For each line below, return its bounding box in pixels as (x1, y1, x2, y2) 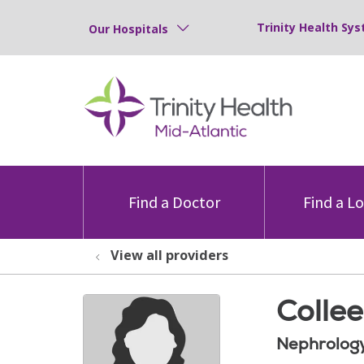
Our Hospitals (89, 20, 168, 37)
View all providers (110, 246, 228, 264)
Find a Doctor (128, 192, 220, 212)
